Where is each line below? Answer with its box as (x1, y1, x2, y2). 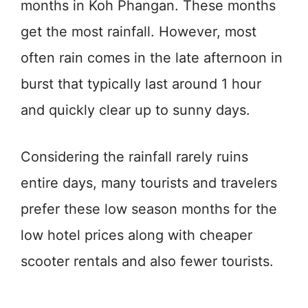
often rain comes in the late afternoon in (21, 49, 283, 66)
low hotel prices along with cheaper (21, 226, 252, 243)
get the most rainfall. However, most (21, 23, 256, 40)
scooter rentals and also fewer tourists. (21, 252, 274, 269)
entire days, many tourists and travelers (21, 174, 277, 191)
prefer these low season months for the (21, 200, 277, 217)
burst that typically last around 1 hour (21, 75, 261, 92)
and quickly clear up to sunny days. (21, 101, 250, 118)
